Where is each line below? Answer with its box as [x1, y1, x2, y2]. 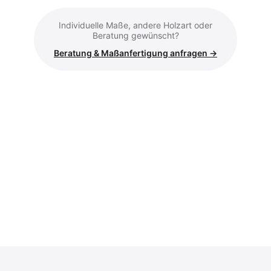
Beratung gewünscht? [92, 30, 179, 41]
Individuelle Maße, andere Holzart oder [59, 19, 212, 30]
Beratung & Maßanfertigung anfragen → [54, 47, 217, 58]
